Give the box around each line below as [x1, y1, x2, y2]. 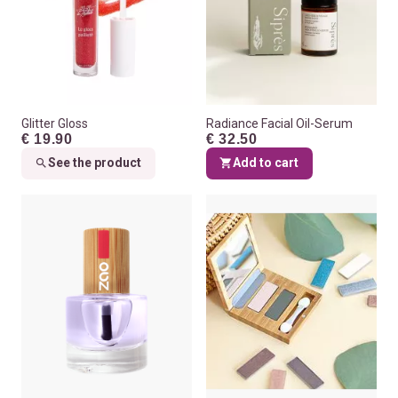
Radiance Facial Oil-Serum [206, 115, 353, 131]
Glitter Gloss [21, 115, 88, 131]
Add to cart [233, 155, 299, 171]
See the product [48, 155, 142, 171]
